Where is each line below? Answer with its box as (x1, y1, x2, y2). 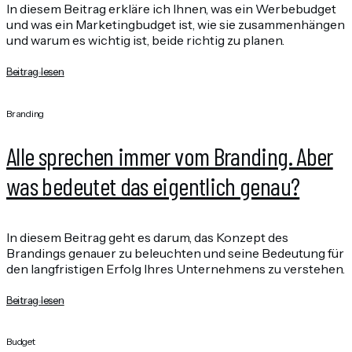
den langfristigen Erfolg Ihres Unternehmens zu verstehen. (6, 260, 345, 277)
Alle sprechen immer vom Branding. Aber (6, 141, 333, 171)
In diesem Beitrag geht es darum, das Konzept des (6, 229, 288, 245)
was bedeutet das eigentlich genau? (6, 170, 300, 201)
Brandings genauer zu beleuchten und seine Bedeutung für (6, 244, 344, 261)
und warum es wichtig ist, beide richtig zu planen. (6, 32, 284, 49)
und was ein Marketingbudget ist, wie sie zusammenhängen (6, 16, 345, 33)
